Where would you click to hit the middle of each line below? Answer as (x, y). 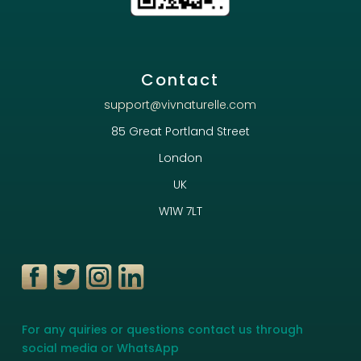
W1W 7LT (180, 212)
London (180, 158)
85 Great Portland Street (180, 132)
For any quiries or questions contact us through (162, 330)
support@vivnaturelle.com (180, 105)
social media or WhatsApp (102, 349)
